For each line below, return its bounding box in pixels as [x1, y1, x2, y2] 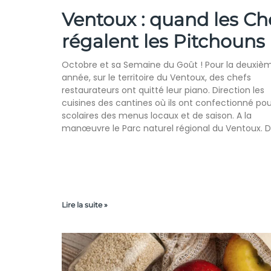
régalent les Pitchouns [62, 30, 265, 53]
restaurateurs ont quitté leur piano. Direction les [62, 84, 264, 97]
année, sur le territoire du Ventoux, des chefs [62, 71, 251, 84]
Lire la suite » [62, 200, 108, 210]
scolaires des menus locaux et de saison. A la [62, 109, 252, 122]
